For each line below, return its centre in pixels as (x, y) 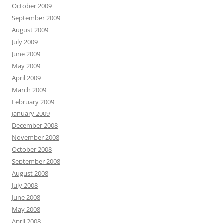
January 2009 (31, 113)
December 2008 (35, 125)
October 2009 (32, 6)
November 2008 (36, 137)
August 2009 (30, 30)
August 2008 (30, 173)
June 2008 (26, 197)
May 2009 (26, 66)
